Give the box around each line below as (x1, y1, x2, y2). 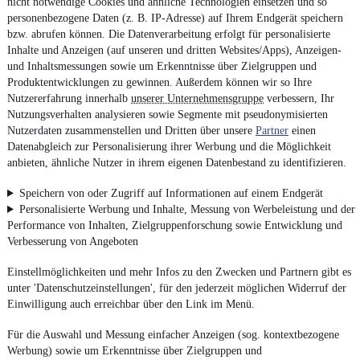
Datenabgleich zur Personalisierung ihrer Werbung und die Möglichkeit (7, 141, 331, 153)
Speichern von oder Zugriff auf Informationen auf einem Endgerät (18, 187, 323, 199)
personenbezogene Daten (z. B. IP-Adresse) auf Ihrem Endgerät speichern (7, 12, 343, 24)
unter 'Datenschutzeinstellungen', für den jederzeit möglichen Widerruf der (7, 282, 346, 294)
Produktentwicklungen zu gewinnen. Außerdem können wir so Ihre (7, 76, 312, 88)
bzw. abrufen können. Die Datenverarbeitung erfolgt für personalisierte (7, 28, 330, 40)
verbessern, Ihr (264, 92, 334, 104)
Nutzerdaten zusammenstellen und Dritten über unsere (7, 125, 256, 137)
